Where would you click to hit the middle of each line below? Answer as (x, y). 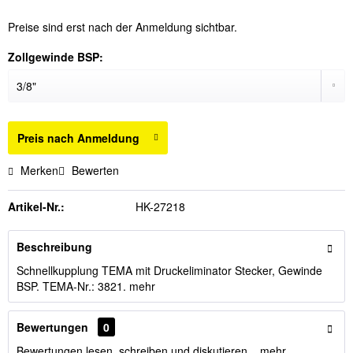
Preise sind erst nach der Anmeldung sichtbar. (123, 27)
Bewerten (94, 170)
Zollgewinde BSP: (56, 57)
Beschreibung (54, 247)
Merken (39, 170)
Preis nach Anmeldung (78, 138)
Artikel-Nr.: (36, 206)
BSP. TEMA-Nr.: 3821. (73, 286)
